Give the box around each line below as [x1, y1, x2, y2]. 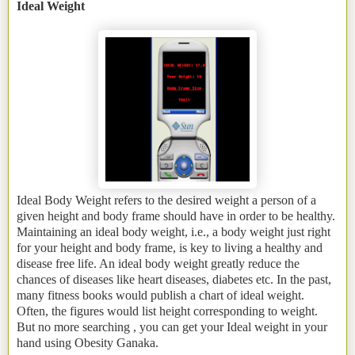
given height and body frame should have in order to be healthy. [17, 209, 335, 223]
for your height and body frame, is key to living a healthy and [17, 241, 323, 255]
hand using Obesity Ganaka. [17, 336, 158, 350]
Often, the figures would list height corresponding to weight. [17, 304, 318, 319]
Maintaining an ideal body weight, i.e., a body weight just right [17, 225, 330, 239]
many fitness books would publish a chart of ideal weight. [17, 288, 304, 303]
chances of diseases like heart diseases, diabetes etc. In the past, [17, 273, 331, 287]
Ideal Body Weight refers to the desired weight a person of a [17, 193, 316, 208]
